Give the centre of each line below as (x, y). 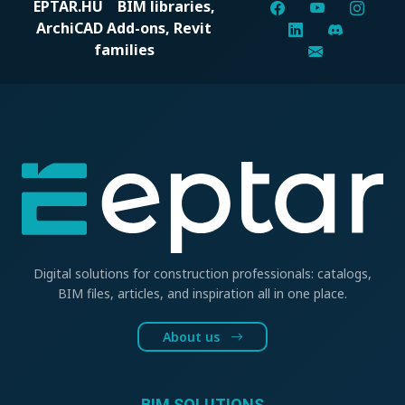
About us (193, 336)
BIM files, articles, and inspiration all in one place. (202, 293)
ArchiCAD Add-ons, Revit (124, 28)
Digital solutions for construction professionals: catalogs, (202, 273)
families (124, 50)
